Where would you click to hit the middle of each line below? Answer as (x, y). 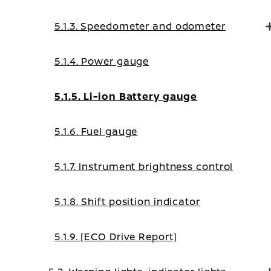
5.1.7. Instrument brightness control (144, 166)
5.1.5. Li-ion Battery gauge (126, 96)
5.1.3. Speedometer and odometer (140, 26)
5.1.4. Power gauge (102, 61)
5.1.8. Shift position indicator (127, 201)
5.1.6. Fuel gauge (96, 131)
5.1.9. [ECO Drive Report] (116, 237)
